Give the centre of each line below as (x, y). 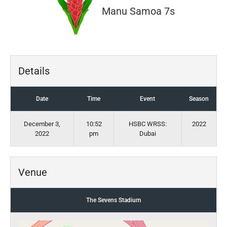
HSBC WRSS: (148, 124)
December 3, (42, 124)
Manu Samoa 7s (138, 11)
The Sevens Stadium (113, 200)
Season (199, 99)
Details (34, 71)
